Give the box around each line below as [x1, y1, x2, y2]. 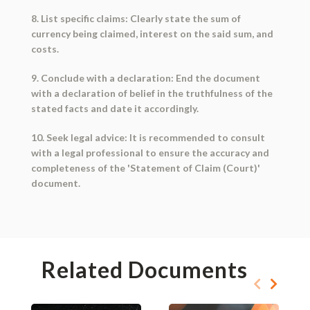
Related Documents [41, 256, 248, 284]
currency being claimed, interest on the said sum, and [30, 28, 273, 40]
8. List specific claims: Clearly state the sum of [30, 12, 241, 25]
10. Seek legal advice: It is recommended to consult [30, 131, 265, 144]
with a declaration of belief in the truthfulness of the [30, 87, 273, 100]
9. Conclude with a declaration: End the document [30, 72, 260, 84]
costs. [30, 43, 59, 55]
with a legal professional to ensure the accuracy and [30, 147, 269, 159]
